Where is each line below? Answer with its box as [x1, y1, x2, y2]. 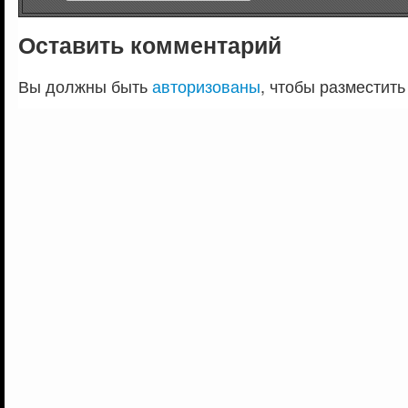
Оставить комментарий [18, 28, 281, 62]
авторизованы [152, 74, 260, 98]
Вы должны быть [18, 74, 152, 98]
